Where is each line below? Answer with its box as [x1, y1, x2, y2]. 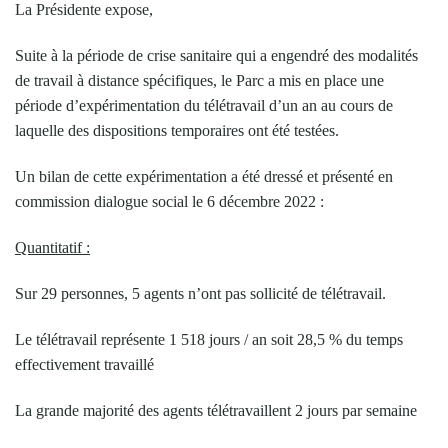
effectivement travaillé [15, 355, 154, 373]
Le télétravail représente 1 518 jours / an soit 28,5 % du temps [15, 330, 403, 348]
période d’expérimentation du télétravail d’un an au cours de [15, 96, 393, 114]
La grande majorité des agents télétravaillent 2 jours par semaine [15, 401, 417, 419]
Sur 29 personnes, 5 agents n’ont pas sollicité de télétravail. [15, 284, 386, 302]
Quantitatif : [15, 238, 90, 256]
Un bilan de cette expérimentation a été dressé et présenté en [15, 167, 393, 185]
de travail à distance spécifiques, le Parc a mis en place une [15, 71, 384, 89]
